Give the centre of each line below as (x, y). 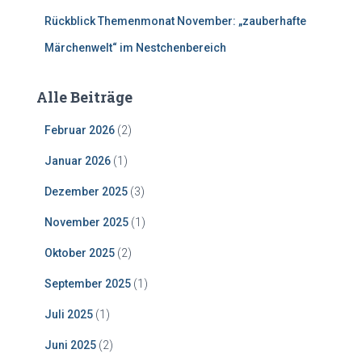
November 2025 (86, 222)
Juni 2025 (70, 345)
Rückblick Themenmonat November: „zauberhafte (175, 21)
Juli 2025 (69, 314)
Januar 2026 (78, 161)
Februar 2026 (80, 130)
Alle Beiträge (84, 97)
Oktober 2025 (80, 253)
